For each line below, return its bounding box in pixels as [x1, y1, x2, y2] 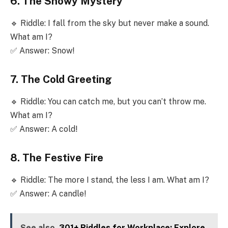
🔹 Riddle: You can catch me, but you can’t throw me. [10, 97, 206, 106]
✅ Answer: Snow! [10, 46, 74, 55]
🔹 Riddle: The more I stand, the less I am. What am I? [10, 175, 209, 185]
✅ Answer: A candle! [10, 189, 86, 198]
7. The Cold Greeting [10, 73, 112, 85]
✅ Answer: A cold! [10, 124, 77, 134]
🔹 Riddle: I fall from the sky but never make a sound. [10, 18, 209, 28]
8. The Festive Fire [10, 151, 103, 164]
